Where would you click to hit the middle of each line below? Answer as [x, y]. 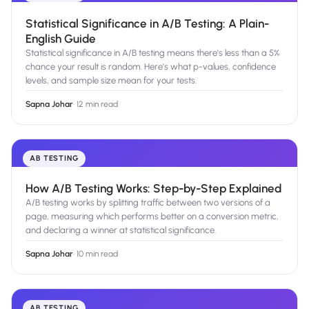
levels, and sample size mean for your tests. [111, 81]
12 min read [97, 104]
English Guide [61, 39]
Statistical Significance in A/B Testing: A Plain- [147, 24]
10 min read [97, 254]
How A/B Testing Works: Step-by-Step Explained [153, 189]
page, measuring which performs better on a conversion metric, [152, 217]
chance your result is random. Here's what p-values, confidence [151, 67]
